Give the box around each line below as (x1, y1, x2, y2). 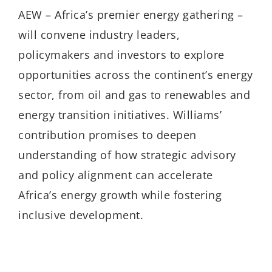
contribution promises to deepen (18, 127, 197, 143)
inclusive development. (18, 208, 143, 223)
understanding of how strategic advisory (18, 148, 236, 163)
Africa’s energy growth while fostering (18, 188, 222, 203)
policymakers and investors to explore (18, 47, 225, 63)
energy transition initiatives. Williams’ (18, 107, 222, 123)
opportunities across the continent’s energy (18, 67, 253, 83)
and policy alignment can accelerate (18, 168, 213, 183)
